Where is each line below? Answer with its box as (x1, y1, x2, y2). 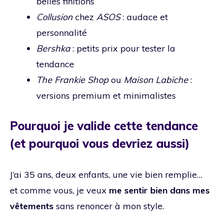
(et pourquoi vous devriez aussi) (10, 136, 190, 151)
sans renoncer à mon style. (54, 200, 164, 212)
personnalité (36, 27, 87, 38)
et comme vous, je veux (10, 184, 109, 196)
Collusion (36, 11, 73, 23)
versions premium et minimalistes (36, 89, 176, 101)
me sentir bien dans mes (109, 184, 210, 196)
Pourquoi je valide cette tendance (10, 118, 198, 133)
